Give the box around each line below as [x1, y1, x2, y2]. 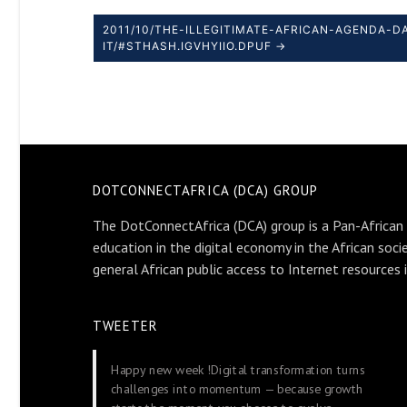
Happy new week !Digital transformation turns [111, 361, 365, 379]
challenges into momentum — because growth [111, 380, 364, 397]
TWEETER [93, 317, 158, 334]
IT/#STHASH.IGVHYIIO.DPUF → [103, 38, 286, 53]
